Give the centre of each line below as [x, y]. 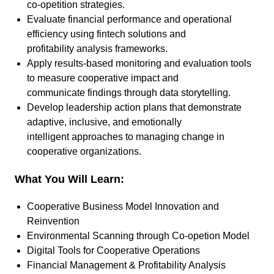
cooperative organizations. [84, 151]
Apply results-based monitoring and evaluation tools [139, 63]
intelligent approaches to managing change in [126, 137]
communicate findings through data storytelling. [129, 93]
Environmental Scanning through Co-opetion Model [138, 236]
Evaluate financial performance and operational [129, 19]
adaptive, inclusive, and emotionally [104, 122]
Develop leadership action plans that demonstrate [134, 107]
